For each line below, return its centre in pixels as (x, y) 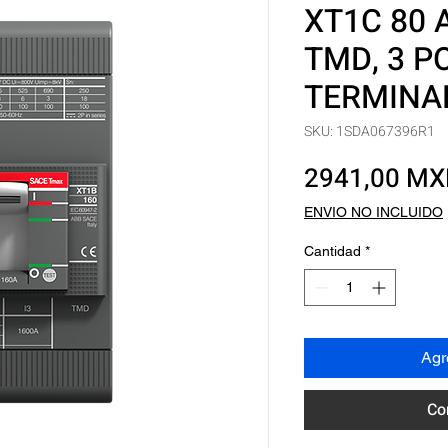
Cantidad (332, 251)
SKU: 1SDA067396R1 (369, 131)
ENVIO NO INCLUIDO (373, 212)
